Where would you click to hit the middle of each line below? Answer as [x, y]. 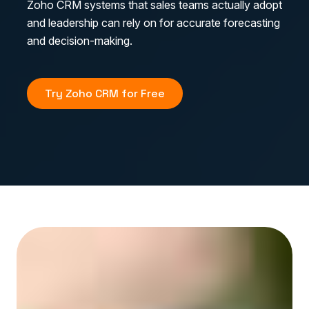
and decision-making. [80, 40]
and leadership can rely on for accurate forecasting [153, 22]
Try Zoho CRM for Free [105, 93]
